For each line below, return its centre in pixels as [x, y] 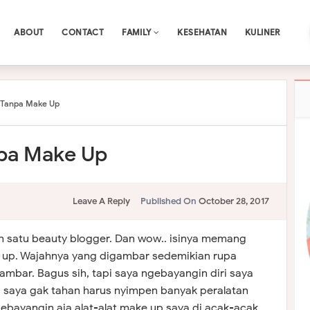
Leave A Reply [101, 201]
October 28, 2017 [234, 201]
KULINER [263, 32]
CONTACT [83, 32]
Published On [169, 201]
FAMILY [138, 32]
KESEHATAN [202, 32]
